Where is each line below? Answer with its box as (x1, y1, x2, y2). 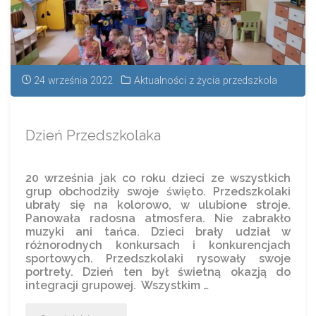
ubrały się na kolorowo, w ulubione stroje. (25, 198, 291, 212)
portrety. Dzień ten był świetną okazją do (25, 265, 291, 279)
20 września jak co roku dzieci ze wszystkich (25, 171, 291, 186)
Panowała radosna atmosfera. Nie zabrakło (25, 212, 291, 226)
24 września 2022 (33, 75, 113, 87)
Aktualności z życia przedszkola (133, 75, 277, 87)
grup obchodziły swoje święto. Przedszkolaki (25, 185, 291, 199)
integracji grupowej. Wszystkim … (25, 279, 209, 293)
